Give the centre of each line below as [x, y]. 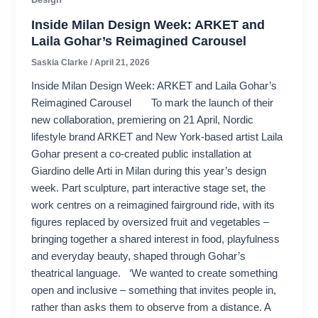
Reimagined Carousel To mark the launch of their [153, 103]
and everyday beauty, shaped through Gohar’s [139, 256]
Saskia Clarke [61, 63]
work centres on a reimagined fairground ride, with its [153, 205]
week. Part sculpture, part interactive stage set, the [149, 188]
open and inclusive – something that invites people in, [154, 290]
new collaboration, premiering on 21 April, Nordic [143, 120]
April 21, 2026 [122, 63]
